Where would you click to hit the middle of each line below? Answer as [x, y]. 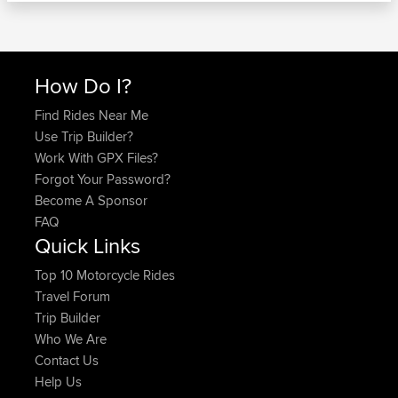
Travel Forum [72, 297]
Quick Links [88, 246]
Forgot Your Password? [103, 179]
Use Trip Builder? [84, 137]
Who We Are [71, 339]
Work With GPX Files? [96, 158]
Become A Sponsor [91, 201]
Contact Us [67, 361]
